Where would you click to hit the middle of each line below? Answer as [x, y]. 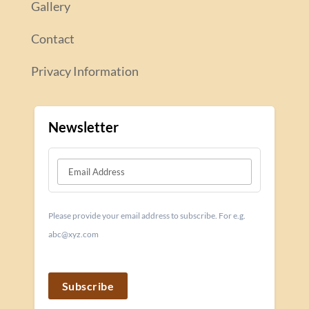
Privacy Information [84, 71]
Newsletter [83, 127]
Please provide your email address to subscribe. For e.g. [147, 216]
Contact [52, 39]
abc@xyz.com [73, 235]
